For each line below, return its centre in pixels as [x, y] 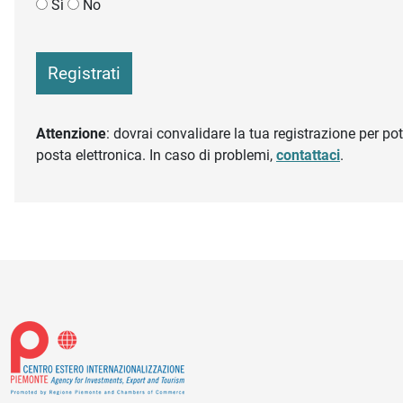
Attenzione [71, 134]
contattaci [308, 156]
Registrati [84, 74]
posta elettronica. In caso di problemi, [156, 156]
